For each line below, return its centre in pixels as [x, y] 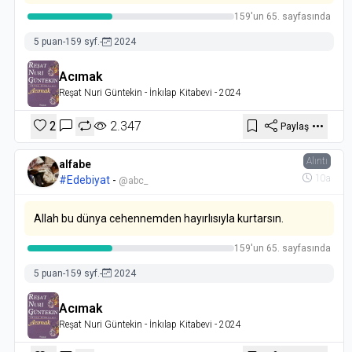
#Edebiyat [84, 180]
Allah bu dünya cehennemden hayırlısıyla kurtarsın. [159, 218]
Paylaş [294, 126]
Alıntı [317, 161]
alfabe [75, 164]
